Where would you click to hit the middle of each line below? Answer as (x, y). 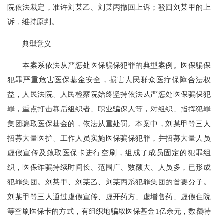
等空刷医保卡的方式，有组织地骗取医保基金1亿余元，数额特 (109, 211)
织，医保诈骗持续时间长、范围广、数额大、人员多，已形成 (109, 167)
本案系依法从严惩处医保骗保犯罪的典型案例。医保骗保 (109, 65)
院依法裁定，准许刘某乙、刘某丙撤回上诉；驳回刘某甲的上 (109, 7)
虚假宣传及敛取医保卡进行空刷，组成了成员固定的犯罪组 (109, 152)
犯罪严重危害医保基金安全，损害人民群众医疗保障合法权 (109, 79)
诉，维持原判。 (33, 22)
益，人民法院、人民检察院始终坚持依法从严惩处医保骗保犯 (109, 94)
